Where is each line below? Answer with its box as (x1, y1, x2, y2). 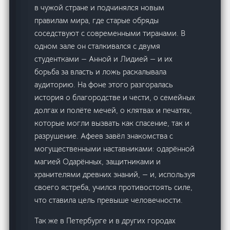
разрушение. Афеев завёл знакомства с (34, 131, 174, 141)
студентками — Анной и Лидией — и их (34, 54, 173, 64)
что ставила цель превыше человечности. (34, 195, 183, 205)
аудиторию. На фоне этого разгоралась (34, 80, 174, 90)
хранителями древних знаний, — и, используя (34, 169, 196, 180)
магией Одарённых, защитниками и (34, 157, 161, 167)
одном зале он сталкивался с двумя (34, 41, 161, 51)
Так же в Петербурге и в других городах (34, 216, 176, 226)
